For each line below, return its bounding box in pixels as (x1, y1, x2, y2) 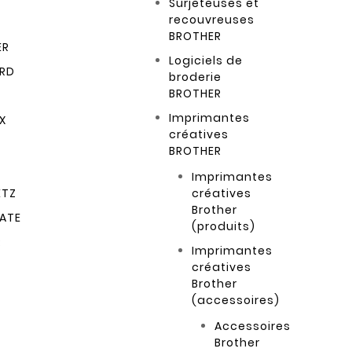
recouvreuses (169, 12, 255, 28)
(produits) (192, 218, 256, 235)
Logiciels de (169, 53, 244, 69)
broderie (169, 69, 222, 86)
